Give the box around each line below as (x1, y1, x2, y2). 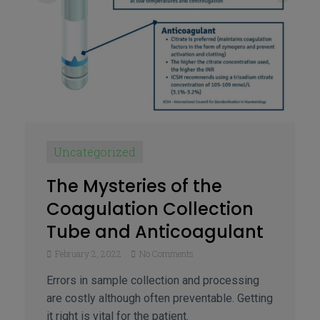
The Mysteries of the (46, 174, 222, 199)
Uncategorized (54, 144, 136, 160)
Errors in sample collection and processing (46, 274, 259, 288)
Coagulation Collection (46, 197, 254, 221)
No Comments (137, 248, 194, 260)
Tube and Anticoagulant (46, 220, 264, 244)
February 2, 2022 (53, 248, 124, 260)
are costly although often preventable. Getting (46, 291, 273, 306)
